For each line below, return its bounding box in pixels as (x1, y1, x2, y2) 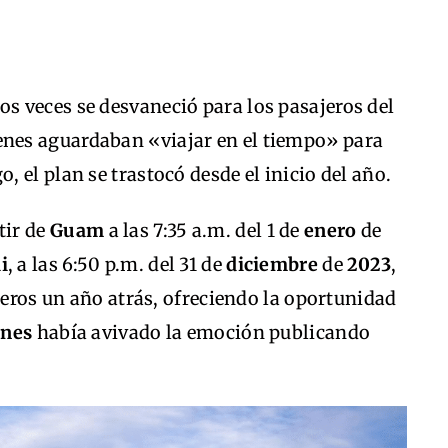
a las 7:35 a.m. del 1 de (104, 219, 305, 242)
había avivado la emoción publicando (32, 321, 371, 344)
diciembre (226, 253, 318, 276)
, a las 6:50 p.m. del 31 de (7, 253, 227, 276)
